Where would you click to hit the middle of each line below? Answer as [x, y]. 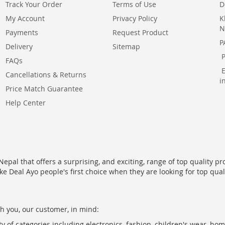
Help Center [25, 103]
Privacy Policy [135, 18]
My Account [25, 18]
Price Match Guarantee [44, 89]
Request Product [140, 32]
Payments [22, 32]
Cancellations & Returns [46, 75]
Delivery [19, 46]
